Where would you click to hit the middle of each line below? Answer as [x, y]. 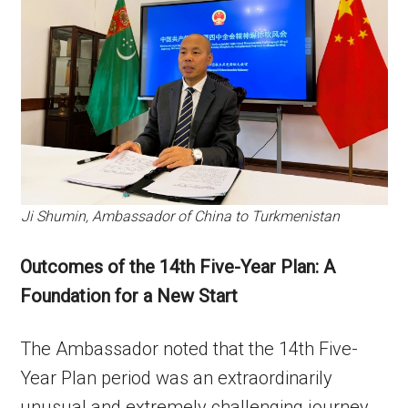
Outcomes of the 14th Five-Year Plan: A [178, 267]
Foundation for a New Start [129, 296]
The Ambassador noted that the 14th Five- [189, 349]
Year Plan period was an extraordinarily [177, 378]
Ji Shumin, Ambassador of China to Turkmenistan [180, 216]
